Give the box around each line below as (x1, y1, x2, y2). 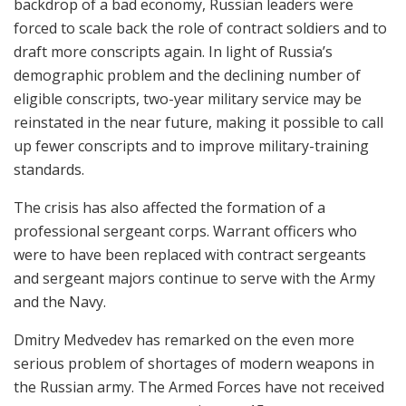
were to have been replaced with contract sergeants (14, 244, 366, 265)
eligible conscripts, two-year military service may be (14, 88, 362, 109)
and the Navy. (14, 291, 106, 312)
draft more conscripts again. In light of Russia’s (14, 41, 333, 62)
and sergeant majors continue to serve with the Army (14, 267, 375, 288)
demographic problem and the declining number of (14, 64, 361, 85)
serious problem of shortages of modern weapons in (14, 353, 374, 373)
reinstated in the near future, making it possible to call (14, 111, 383, 132)
